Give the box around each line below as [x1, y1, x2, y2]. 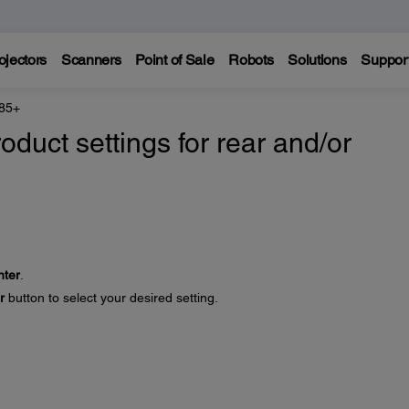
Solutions [288, 51, 347, 68]
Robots [228, 51, 274, 68]
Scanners [60, 51, 121, 68]
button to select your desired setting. [4, 290, 218, 305]
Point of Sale [135, 51, 215, 68]
